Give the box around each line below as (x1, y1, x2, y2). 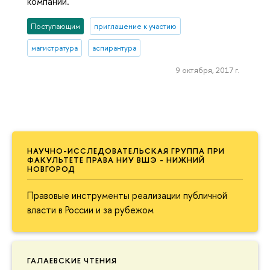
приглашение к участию (93, 20, 177, 31)
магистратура (31, 42, 78, 53)
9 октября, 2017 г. (175, 64, 239, 76)
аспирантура (92, 42, 136, 53)
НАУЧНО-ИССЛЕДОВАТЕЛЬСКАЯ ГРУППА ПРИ (27, 145, 225, 156)
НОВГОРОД (27, 163, 75, 174)
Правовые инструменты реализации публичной (27, 188, 227, 202)
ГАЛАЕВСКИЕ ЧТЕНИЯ (27, 254, 117, 266)
